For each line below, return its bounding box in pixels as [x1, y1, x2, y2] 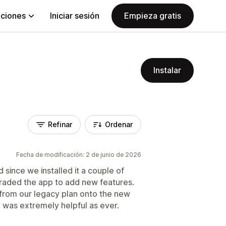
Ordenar [105, 120, 133, 129]
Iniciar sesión [50, 11, 99, 21]
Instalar [153, 65, 181, 75]
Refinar [48, 120, 72, 129]
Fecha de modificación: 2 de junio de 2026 [16, 151, 141, 158]
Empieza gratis [124, 11, 181, 21]
